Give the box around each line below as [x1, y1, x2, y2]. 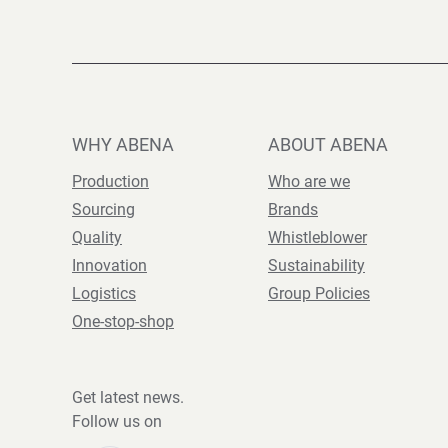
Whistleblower [268, 228, 367, 247]
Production [72, 172, 149, 191]
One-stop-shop [72, 312, 174, 331]
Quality [72, 228, 122, 247]
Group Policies [268, 284, 370, 303]
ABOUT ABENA [268, 134, 388, 155]
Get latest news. [72, 388, 184, 407]
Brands [268, 200, 318, 219]
